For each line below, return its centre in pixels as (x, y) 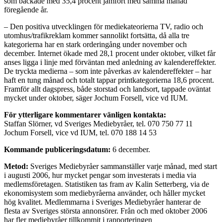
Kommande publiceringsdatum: (58, 149)
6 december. (131, 149)
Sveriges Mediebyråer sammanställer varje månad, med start (123, 166)
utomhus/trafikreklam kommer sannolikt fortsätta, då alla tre (97, 35)
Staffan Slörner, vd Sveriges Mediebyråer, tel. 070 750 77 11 (98, 123)
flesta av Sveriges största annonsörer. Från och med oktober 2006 (106, 211)
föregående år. (26, 9)
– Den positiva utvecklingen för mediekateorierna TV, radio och (104, 26)
